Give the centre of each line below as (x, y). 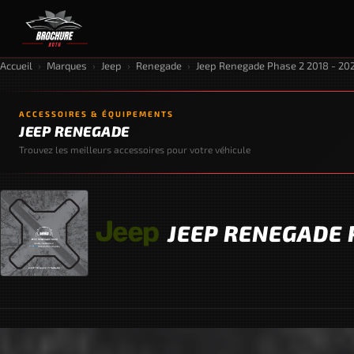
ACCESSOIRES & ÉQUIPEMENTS (96, 114)
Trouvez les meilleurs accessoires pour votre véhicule (135, 149)
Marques (67, 66)
